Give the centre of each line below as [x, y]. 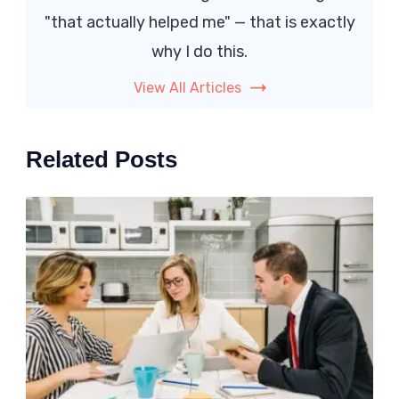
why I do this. [199, 52]
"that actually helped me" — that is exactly [199, 23]
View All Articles [187, 88]
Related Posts [102, 160]
